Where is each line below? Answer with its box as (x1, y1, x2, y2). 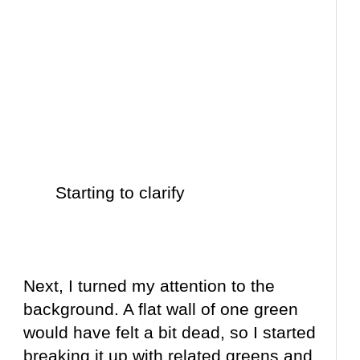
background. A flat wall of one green (23, 300, 299, 319)
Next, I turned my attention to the (23, 276, 276, 296)
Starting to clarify (55, 183, 186, 202)
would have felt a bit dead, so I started (23, 323, 317, 342)
